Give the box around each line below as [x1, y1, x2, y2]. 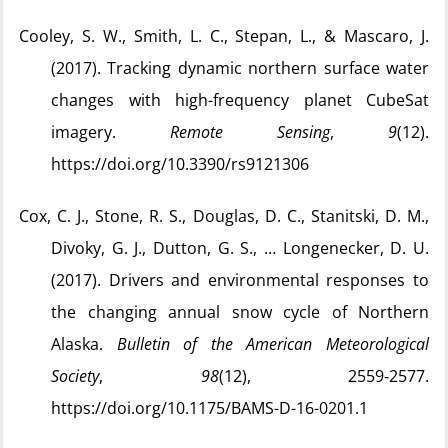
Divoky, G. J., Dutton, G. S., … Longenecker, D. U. [51, 237, 429, 259]
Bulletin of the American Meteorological [116, 333, 430, 355]
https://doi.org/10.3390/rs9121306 [51, 153, 309, 175]
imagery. [51, 121, 170, 143]
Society [51, 365, 99, 387]
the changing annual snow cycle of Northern [51, 301, 429, 323]
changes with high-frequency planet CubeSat [51, 89, 429, 111]
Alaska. [51, 333, 117, 355]
